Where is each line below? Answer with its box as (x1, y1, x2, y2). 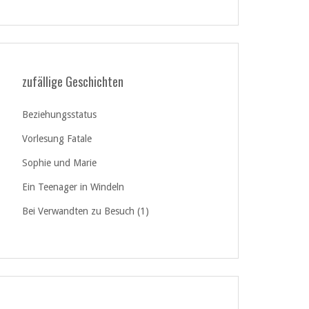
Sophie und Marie (22, 157, 97, 168)
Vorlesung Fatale (22, 133, 92, 144)
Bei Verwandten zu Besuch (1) (22, 206, 149, 217)
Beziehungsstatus (22, 109, 97, 120)
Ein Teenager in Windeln (22, 181, 124, 192)
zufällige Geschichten (22, 72, 123, 90)
